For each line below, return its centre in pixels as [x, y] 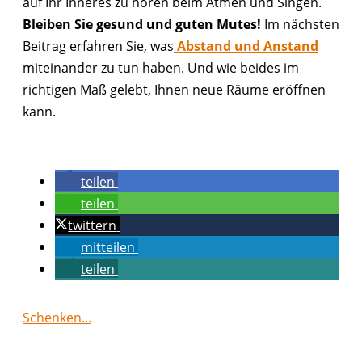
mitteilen [108, 247]
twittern [93, 225]
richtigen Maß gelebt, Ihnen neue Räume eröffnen [174, 90]
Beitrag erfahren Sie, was [98, 46]
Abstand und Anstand [246, 46]
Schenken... [57, 317]
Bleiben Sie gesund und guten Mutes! [142, 24]
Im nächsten [300, 24]
